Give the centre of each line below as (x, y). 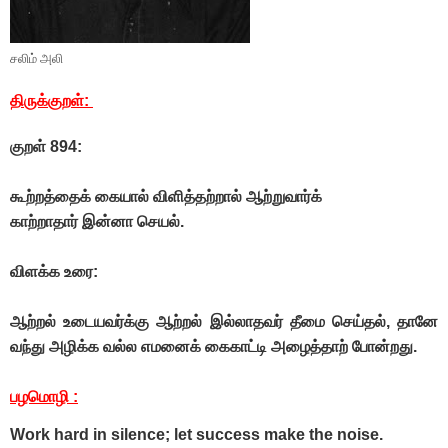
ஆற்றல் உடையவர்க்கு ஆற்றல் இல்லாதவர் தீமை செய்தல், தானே (224, 322)
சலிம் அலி (36, 58)
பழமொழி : (44, 397)
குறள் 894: (48, 147)
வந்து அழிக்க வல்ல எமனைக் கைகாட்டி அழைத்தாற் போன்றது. (213, 347)
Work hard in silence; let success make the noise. (198, 435)
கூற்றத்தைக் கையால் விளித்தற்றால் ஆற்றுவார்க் (168, 197)
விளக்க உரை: (56, 272)
